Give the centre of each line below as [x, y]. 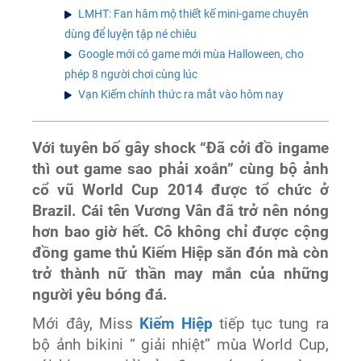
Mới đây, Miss [86, 324]
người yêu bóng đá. [100, 295]
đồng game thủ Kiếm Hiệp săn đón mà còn [180, 253]
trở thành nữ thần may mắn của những [180, 274]
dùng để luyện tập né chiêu [131, 33]
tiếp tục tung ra [270, 324]
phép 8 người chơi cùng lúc [131, 74]
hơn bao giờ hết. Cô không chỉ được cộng [180, 232]
